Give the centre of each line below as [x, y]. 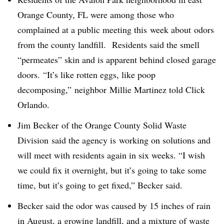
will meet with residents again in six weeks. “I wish [111, 155]
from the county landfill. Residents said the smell [108, 44]
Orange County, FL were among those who [96, 14]
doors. [30, 74]
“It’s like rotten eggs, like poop [99, 74]
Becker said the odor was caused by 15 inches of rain [114, 205]
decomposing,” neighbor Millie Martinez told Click [111, 89]
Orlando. [33, 104]
